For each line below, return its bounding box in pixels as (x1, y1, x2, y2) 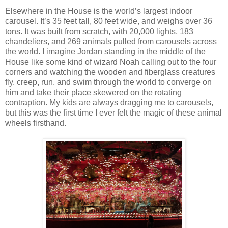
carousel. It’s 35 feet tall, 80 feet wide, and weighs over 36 (5, 16, 212, 25)
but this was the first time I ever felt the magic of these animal (5, 108, 222, 117)
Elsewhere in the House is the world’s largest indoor (5, 6, 192, 15)
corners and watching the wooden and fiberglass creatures (5, 67, 215, 76)
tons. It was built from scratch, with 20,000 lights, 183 (5, 26, 193, 36)
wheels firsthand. (5, 118, 66, 127)
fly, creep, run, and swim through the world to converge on (5, 77, 212, 87)
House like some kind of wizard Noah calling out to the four (5, 57, 216, 66)
